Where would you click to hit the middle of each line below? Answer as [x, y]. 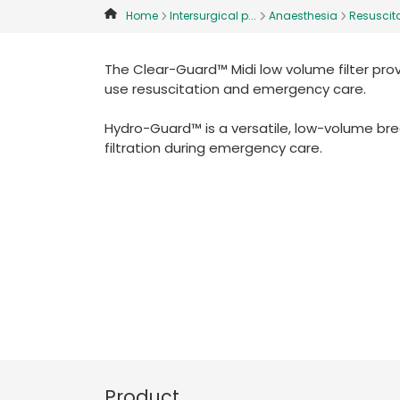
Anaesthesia [303, 16]
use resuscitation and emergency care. [235, 89]
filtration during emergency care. [213, 148]
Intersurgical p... [213, 16]
